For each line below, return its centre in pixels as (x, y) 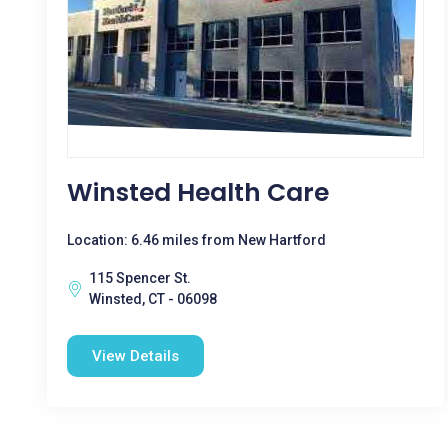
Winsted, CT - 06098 (153, 299)
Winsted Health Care (198, 192)
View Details (135, 356)
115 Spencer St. (140, 278)
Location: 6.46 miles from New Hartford (196, 240)
